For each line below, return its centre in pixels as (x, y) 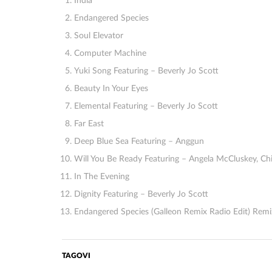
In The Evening (102, 177)
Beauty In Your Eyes (115, 89)
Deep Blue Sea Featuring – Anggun (139, 142)
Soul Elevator (101, 36)
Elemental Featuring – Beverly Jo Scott (146, 107)
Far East (89, 124)
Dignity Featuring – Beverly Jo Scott (141, 195)
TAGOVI (76, 256)
